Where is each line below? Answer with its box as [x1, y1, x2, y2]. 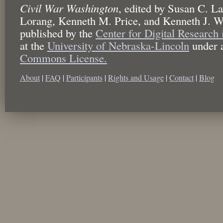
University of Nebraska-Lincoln [47, 37, 189, 53]
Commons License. [20, 50, 107, 65]
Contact [169, 72, 194, 83]
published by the [20, 25, 96, 40]
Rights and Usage [108, 72, 164, 83]
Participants [66, 72, 103, 83]
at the [20, 37, 47, 53]
